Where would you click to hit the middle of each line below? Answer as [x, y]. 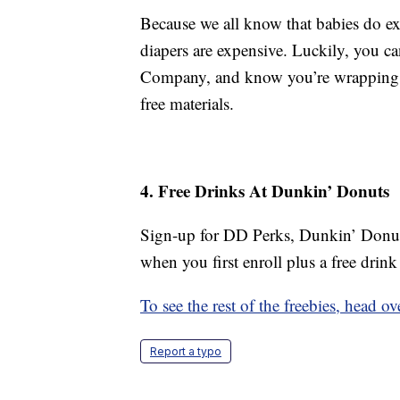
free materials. [187, 104]
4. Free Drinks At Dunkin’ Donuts [265, 191]
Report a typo [186, 352]
